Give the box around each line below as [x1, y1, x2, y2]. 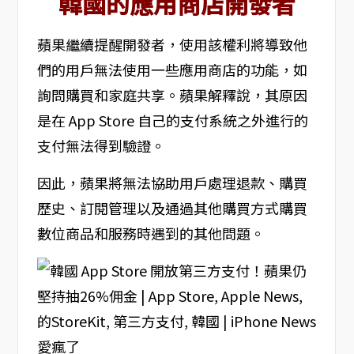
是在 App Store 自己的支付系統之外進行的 [36, 109, 308, 130]
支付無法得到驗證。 [36, 134, 165, 156]
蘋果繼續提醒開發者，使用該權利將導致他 [36, 33, 307, 55]
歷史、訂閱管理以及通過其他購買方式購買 [36, 197, 307, 218]
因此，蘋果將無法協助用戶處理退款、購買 [36, 171, 307, 193]
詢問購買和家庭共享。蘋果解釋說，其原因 [36, 84, 307, 105]
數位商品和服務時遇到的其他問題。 [36, 222, 265, 243]
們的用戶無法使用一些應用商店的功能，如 [36, 58, 307, 80]
